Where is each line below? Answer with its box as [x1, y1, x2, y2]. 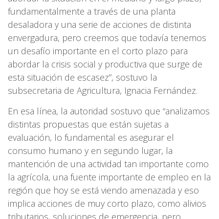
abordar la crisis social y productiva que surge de [8, 58, 202, 70]
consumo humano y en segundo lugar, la [8, 145, 173, 157]
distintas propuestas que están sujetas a [8, 118, 169, 131]
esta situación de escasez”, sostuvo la [8, 71, 157, 84]
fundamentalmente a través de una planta [8, 5, 175, 18]
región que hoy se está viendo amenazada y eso [8, 184, 199, 197]
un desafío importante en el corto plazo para [8, 45, 188, 57]
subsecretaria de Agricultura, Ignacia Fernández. [8, 85, 200, 97]
